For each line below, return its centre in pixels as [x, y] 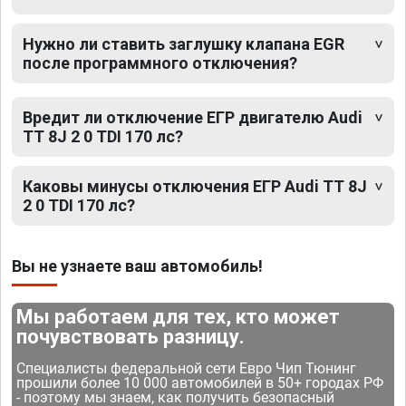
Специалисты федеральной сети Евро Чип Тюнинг [187, 368]
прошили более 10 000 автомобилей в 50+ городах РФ [200, 382]
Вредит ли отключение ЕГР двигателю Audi [193, 117]
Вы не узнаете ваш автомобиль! [137, 266]
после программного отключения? [160, 63]
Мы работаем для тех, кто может [179, 316]
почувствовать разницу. [131, 336]
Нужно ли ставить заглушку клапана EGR [184, 43]
